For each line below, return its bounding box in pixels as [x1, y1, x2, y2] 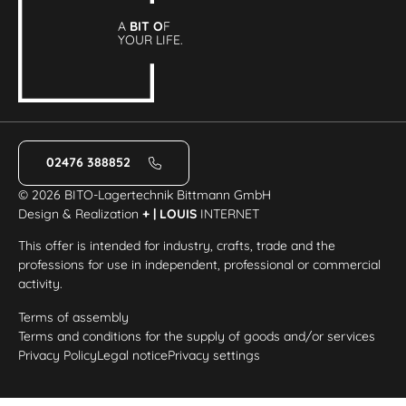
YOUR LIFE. [118, 32, 184, 49]
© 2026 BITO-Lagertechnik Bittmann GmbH [18, 186, 272, 203]
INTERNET [197, 205, 260, 222]
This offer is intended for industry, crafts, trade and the [18, 237, 336, 254]
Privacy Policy [18, 346, 98, 363]
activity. [18, 275, 63, 292]
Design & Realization [18, 205, 143, 222]
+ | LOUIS [142, 205, 198, 222]
